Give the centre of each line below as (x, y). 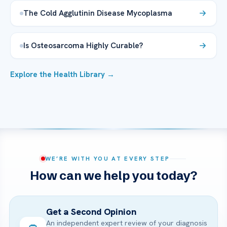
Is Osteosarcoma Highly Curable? (83, 46)
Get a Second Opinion (91, 212)
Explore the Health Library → (62, 75)
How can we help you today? (113, 176)
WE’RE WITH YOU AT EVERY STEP (107, 159)
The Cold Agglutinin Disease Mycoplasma (98, 13)
